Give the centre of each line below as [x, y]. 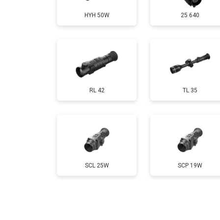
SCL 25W [97, 165]
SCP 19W [190, 165]
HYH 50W [97, 15]
